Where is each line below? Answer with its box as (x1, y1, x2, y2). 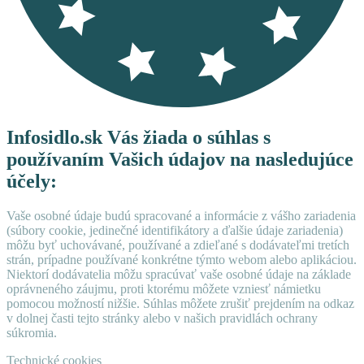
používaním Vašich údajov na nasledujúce (6, 148, 353, 170)
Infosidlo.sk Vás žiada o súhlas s (6, 126, 271, 148)
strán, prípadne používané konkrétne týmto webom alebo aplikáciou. (6, 252, 357, 266)
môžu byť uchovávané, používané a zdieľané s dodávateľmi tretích (6, 237, 349, 252)
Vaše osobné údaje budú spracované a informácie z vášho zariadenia (6, 208, 356, 223)
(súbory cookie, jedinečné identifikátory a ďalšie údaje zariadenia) (6, 223, 343, 237)
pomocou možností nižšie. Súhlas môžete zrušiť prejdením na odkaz (6, 296, 354, 310)
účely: (6, 170, 57, 192)
